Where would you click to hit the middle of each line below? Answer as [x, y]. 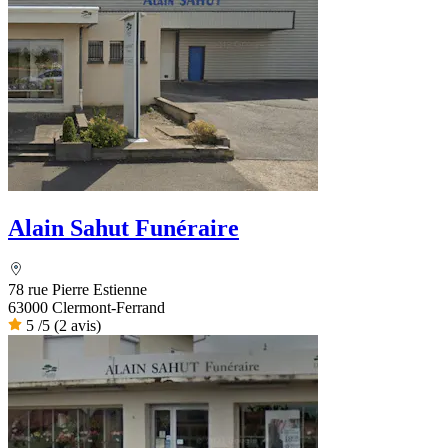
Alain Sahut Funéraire [123, 227]
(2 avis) [77, 326]
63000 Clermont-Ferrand [86, 308]
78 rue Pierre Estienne [77, 290]
